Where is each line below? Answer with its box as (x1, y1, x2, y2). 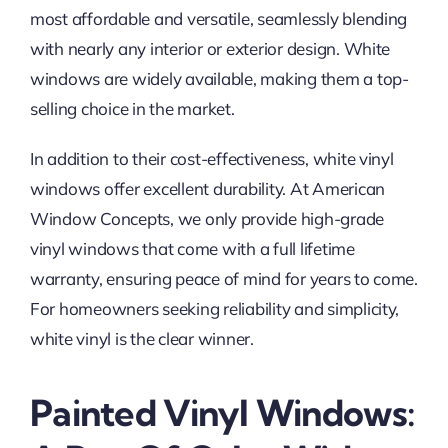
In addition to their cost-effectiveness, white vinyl (29, 147, 394, 169)
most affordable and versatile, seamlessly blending (29, 7, 408, 29)
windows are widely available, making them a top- (29, 67, 409, 89)
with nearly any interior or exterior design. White (29, 37, 391, 59)
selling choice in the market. (29, 97, 235, 119)
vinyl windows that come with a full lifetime (29, 237, 355, 259)
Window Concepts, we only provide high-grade (29, 207, 385, 229)
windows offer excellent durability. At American (29, 177, 385, 199)
